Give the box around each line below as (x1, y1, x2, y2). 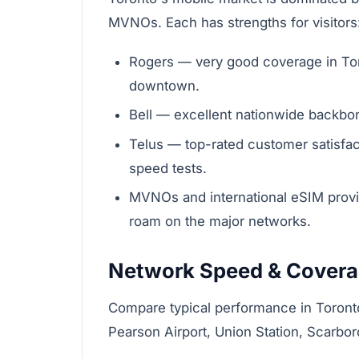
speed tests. (128, 159, 207, 176)
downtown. (128, 77, 200, 94)
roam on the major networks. (128, 212, 311, 229)
